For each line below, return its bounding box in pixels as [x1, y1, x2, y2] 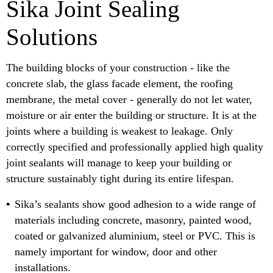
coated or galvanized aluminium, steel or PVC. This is [15, 230, 255, 243]
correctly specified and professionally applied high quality [6, 141, 263, 154]
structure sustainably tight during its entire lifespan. [6, 172, 234, 185]
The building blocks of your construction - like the [6, 62, 230, 74]
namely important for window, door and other [15, 246, 217, 258]
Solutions [6, 24, 97, 50]
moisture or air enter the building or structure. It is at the [6, 109, 257, 122]
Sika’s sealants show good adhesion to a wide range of [15, 198, 256, 211]
